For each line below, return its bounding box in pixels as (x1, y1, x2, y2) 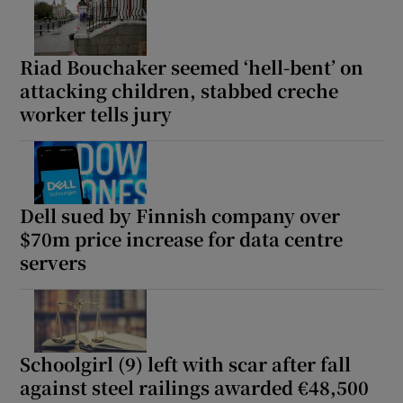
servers (20, 249, 87, 276)
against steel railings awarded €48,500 (20, 374, 370, 401)
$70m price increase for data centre (20, 226, 344, 253)
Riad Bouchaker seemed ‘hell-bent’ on (20, 54, 364, 81)
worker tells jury (20, 101, 173, 128)
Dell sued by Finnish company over (20, 202, 341, 229)
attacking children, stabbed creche (20, 77, 339, 104)
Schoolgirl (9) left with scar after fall (20, 351, 352, 378)
